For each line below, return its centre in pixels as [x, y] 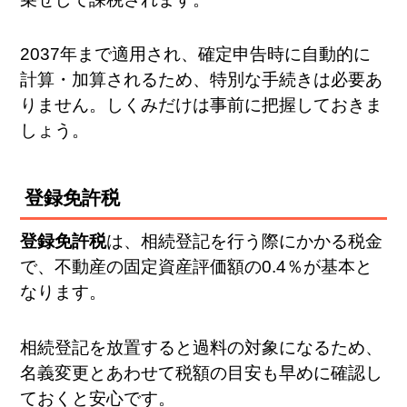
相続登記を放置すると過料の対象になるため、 [202, 347]
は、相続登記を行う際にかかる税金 [245, 242]
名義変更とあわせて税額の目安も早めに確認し [202, 372]
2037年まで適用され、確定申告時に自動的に [196, 55]
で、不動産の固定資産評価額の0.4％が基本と [197, 267]
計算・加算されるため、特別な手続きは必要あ [202, 80]
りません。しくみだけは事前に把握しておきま [202, 105]
